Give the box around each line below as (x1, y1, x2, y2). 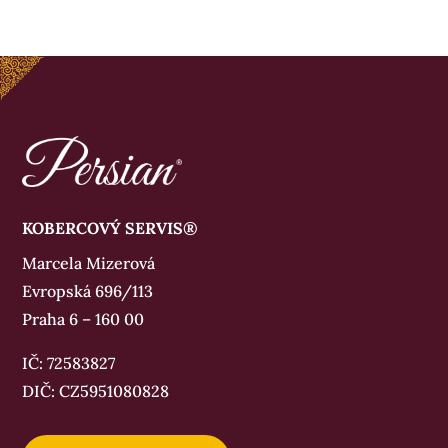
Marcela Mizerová (22, 253, 156, 274)
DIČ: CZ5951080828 (22, 381, 170, 402)
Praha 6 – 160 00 (22, 309, 145, 330)
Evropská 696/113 (22, 281, 154, 302)
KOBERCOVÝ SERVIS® (22, 218, 199, 239)
